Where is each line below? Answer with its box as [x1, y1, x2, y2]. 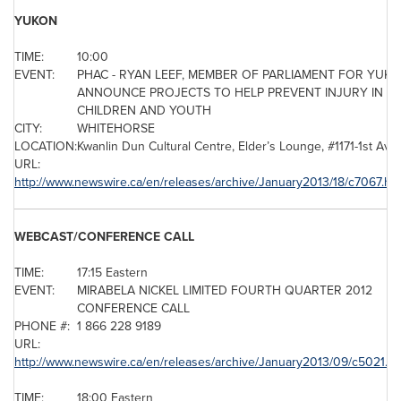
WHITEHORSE [77, 119, 155, 137]
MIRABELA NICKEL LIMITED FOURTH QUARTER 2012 [77, 281, 372, 299]
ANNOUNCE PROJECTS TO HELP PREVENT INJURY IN [77, 83, 383, 101]
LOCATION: [14, 137, 77, 155]
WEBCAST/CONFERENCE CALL [14, 227, 194, 245]
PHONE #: [14, 317, 70, 335]
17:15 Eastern [77, 263, 148, 281]
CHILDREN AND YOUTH [77, 101, 211, 119]
